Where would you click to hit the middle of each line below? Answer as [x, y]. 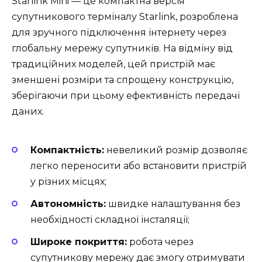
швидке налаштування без [173, 204]
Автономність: [68, 204]
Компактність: [67, 150]
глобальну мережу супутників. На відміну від [122, 49]
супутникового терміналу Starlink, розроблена [125, 17]
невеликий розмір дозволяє [176, 150]
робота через [160, 242]
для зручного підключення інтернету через [119, 33]
